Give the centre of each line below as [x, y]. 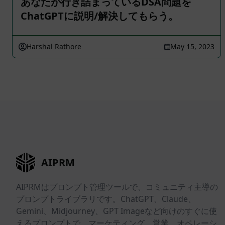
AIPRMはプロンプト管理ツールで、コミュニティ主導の [117, 187]
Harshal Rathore [54, 46]
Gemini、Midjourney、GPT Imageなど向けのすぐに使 [117, 211]
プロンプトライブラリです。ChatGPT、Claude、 [106, 199]
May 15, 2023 [192, 46]
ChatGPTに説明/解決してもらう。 [99, 16]
